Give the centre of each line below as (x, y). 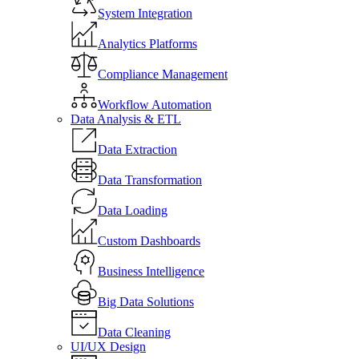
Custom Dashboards (149, 241)
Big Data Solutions (146, 302)
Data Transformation (150, 180)
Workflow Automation (155, 105)
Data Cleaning (134, 332)
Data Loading (133, 210)
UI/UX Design (108, 347)
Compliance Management (163, 74)
